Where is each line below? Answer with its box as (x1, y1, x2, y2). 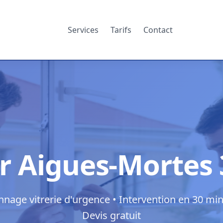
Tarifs (110, 24, 131, 35)
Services (67, 24, 99, 35)
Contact (143, 24, 173, 35)
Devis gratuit (82, 209, 141, 222)
